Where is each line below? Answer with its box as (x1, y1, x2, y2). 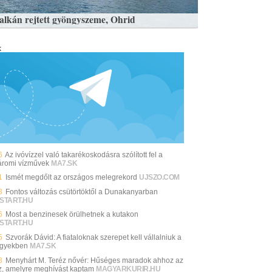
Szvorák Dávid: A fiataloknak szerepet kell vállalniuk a (5, 233, 182, 242)
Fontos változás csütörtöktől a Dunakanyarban (5, 187, 158, 196)
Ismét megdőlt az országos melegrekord (5, 173, 138, 182)
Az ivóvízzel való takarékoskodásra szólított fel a (5, 150, 163, 159)
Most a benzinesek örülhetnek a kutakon (5, 210, 139, 219)
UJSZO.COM (139, 173, 180, 182)
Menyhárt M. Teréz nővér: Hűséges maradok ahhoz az (5, 256, 184, 265)
